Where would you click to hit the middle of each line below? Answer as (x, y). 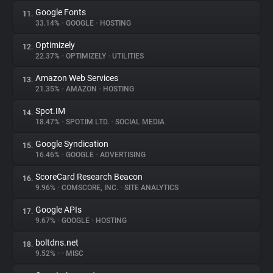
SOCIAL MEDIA (139, 122)
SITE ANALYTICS (151, 188)
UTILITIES (127, 56)
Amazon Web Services (77, 78)
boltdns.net (57, 243)
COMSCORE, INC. (90, 188)
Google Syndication (72, 144)
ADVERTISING (122, 155)
